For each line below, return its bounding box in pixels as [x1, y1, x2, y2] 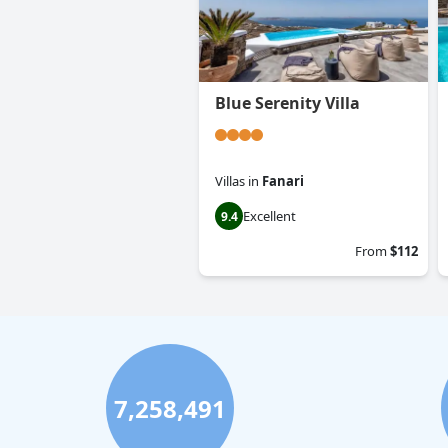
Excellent [243, 207, 296, 226]
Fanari [262, 172, 304, 191]
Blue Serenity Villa [215, 92, 360, 115]
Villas [215, 172, 245, 191]
